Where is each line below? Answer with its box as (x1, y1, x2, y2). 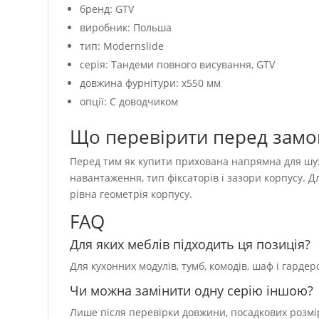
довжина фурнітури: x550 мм (80, 76, 221, 90)
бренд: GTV (80, 2, 135, 16)
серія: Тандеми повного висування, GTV (80, 58, 276, 71)
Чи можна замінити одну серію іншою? (70, 282, 314, 299)
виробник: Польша (80, 21, 172, 34)
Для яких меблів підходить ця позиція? (70, 236, 311, 253)
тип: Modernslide (80, 39, 164, 53)
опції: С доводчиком (80, 95, 179, 108)
